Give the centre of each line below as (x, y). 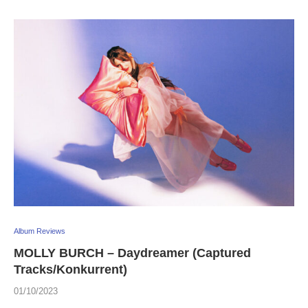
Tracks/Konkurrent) (70, 270)
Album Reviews (40, 231)
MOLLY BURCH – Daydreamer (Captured (132, 253)
